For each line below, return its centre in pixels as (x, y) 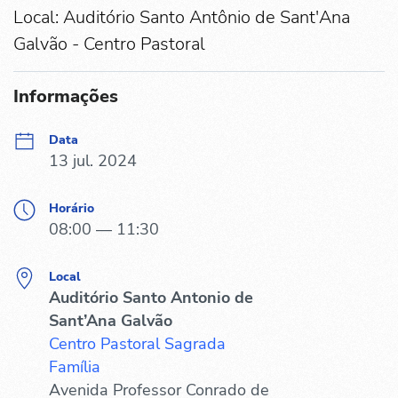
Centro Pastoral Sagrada (137, 343)
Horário (72, 208)
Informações (66, 96)
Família (75, 366)
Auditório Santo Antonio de (151, 297)
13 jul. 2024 (93, 160)
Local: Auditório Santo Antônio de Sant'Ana (182, 17)
